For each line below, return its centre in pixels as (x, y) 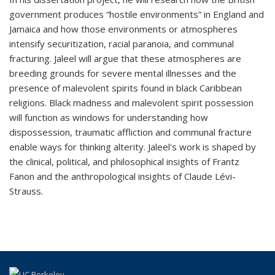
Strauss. (27, 191)
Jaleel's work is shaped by (201, 146)
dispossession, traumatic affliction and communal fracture (130, 132)
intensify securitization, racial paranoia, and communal (122, 43)
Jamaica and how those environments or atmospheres (123, 29)
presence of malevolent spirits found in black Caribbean (126, 87)
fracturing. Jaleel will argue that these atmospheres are (125, 58)
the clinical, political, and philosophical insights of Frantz (124, 161)
